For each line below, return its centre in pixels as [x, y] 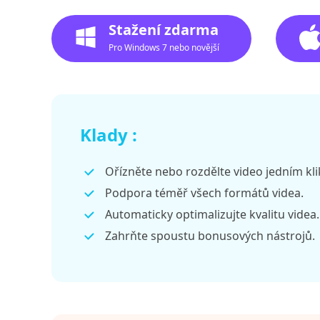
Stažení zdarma [164, 30]
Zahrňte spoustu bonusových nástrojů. [210, 236]
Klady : [109, 135]
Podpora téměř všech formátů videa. [204, 193]
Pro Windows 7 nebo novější [164, 47]
